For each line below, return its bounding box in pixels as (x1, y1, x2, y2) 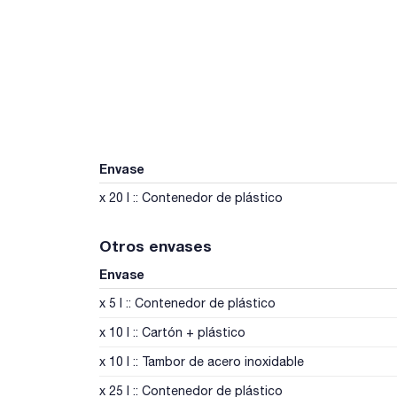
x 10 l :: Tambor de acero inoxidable (99, 354, 304, 369)
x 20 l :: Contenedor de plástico (99, 190, 283, 205)
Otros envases (99, 236, 212, 255)
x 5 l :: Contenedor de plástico (99, 295, 276, 310)
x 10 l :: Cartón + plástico (99, 324, 245, 339)
